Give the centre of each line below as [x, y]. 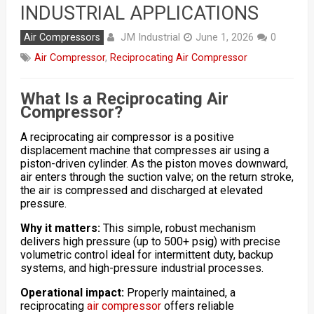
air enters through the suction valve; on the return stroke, [157, 177]
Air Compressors [62, 37]
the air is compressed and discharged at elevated [141, 190]
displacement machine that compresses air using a [144, 150]
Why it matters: [60, 228]
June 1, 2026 [224, 37]
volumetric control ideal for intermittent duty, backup [146, 254]
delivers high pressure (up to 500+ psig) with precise [150, 241]
